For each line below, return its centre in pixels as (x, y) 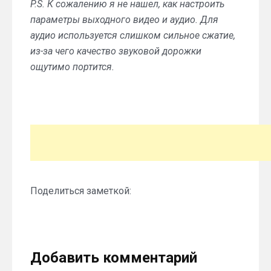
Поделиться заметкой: (81, 191)
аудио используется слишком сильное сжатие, (133, 35)
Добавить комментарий (114, 257)
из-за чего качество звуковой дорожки (116, 51)
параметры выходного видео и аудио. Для (124, 19)
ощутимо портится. (72, 67)
